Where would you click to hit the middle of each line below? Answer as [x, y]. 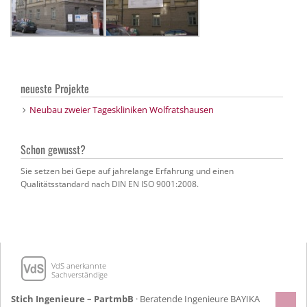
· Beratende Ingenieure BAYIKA [197, 298]
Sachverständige [79, 274]
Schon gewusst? [53, 150]
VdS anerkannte [79, 265]
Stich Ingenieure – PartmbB [72, 298]
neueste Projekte [55, 88]
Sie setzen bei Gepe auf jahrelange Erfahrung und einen [127, 171]
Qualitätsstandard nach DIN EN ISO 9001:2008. [110, 184]
